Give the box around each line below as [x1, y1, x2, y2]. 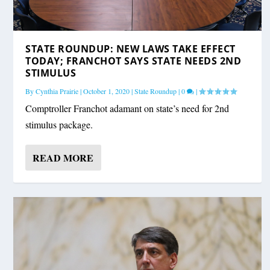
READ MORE [33, 150, 94, 165]
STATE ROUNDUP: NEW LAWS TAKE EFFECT [25, 42, 236, 55]
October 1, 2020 [83, 86, 130, 96]
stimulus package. [25, 118, 93, 131]
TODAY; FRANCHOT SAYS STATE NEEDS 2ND [25, 54, 242, 67]
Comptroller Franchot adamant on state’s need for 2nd [25, 101, 230, 115]
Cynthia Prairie [36, 86, 79, 96]
